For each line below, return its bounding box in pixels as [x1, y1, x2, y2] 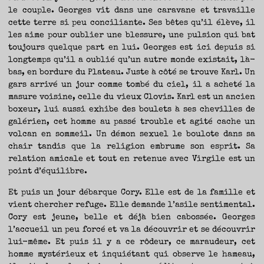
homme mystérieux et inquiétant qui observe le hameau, [8, 250, 256, 259]
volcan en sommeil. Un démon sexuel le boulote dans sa [8, 130, 256, 139]
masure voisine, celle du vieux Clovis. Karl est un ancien [8, 93, 256, 102]
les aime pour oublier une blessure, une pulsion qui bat [8, 31, 256, 40]
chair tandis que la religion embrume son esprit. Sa [8, 143, 256, 151]
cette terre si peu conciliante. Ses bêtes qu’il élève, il [8, 19, 256, 28]
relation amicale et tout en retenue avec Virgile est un [8, 155, 256, 164]
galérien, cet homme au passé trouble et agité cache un [8, 118, 256, 127]
